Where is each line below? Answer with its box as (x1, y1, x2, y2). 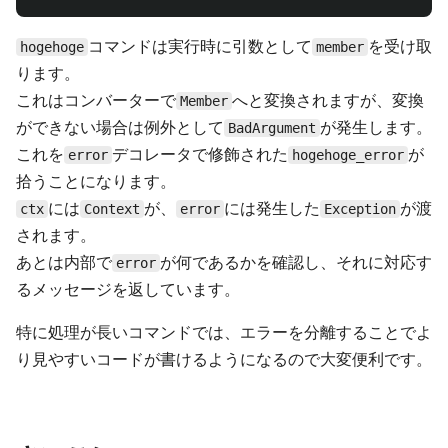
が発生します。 (320, 117, 432, 137)
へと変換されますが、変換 (232, 90, 424, 110)
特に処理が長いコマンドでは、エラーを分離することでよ (16, 322, 432, 342)
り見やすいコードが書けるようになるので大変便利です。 (16, 349, 432, 369)
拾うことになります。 (16, 171, 176, 191)
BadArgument (228, 120, 316, 136)
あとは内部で (16, 252, 112, 272)
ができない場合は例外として (16, 117, 224, 137)
